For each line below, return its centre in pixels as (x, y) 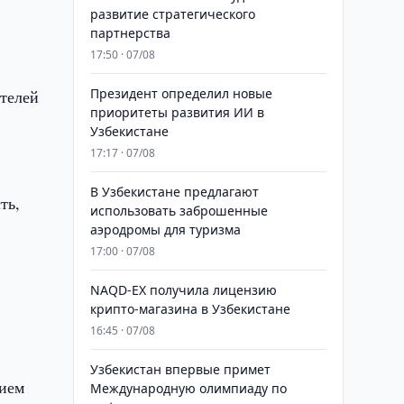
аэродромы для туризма (165, 230)
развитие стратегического (172, 14)
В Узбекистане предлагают (174, 192)
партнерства (130, 33)
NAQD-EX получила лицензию (183, 290)
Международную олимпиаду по (188, 388)
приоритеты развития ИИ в (177, 112)
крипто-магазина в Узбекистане (190, 309)
